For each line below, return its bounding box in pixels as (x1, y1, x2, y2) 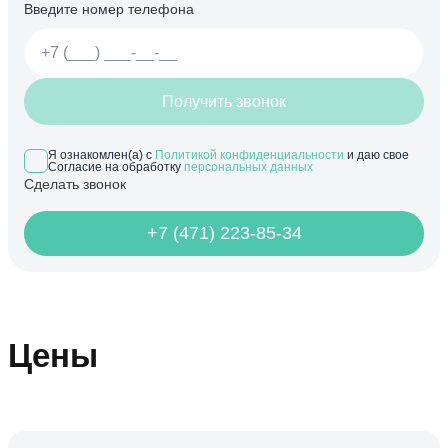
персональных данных (184, 160, 313, 175)
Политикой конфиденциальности (155, 148, 344, 163)
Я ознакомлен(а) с (48, 148, 155, 163)
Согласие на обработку (48, 160, 184, 175)
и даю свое (344, 148, 409, 163)
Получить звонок (162, 93, 286, 111)
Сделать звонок (24, 176, 126, 193)
